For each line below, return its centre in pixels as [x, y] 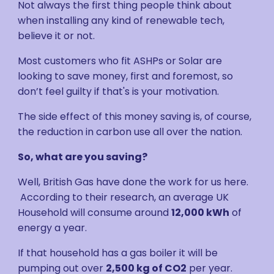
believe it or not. [57, 36]
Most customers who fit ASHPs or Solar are [120, 61]
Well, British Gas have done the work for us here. [133, 182]
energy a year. [53, 228]
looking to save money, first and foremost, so [126, 76]
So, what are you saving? [83, 157]
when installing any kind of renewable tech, [121, 20]
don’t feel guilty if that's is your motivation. [119, 91]
